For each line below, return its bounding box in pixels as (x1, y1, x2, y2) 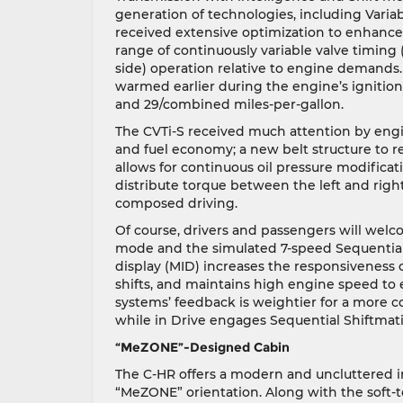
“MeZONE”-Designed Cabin (115, 339, 290, 355)
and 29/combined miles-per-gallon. (115, 96, 344, 112)
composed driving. (115, 195, 237, 211)
